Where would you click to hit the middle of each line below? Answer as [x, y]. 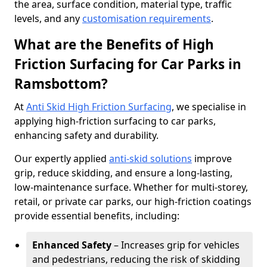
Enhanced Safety [72, 245]
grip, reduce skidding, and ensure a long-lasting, [123, 173]
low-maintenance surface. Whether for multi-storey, [131, 187]
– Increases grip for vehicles [176, 245]
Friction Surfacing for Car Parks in [128, 64]
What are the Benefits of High [114, 44]
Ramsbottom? [61, 84]
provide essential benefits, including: [97, 216]
